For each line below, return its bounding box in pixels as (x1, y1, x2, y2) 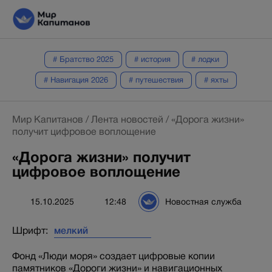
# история (134, 54, 171, 64)
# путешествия (129, 75, 183, 84)
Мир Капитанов (12, 114, 83, 125)
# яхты (204, 75, 228, 84)
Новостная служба (165, 196, 242, 206)
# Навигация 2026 (44, 75, 108, 84)
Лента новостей (91, 114, 163, 125)
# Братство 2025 (53, 54, 114, 64)
